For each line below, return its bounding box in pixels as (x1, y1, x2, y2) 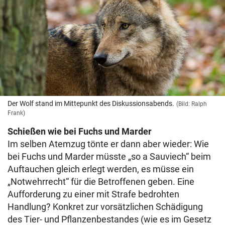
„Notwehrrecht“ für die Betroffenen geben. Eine (8, 176, 194, 187)
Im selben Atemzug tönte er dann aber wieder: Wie (8, 139, 209, 150)
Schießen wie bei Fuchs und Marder (8, 126, 152, 137)
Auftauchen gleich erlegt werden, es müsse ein (8, 164, 194, 175)
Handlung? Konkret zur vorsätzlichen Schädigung (8, 201, 203, 212)
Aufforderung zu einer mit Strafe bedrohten (8, 189, 179, 200)
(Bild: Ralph (176, 100, 207, 108)
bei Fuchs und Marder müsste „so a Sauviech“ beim (8, 151, 211, 162)
